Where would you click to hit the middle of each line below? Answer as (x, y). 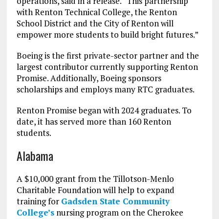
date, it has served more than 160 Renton (94, 122)
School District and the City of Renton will (95, 23)
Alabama (35, 156)
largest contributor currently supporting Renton (107, 67)
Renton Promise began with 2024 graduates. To (104, 110)
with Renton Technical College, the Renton (97, 12)
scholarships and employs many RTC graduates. (105, 89)
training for (39, 201)
